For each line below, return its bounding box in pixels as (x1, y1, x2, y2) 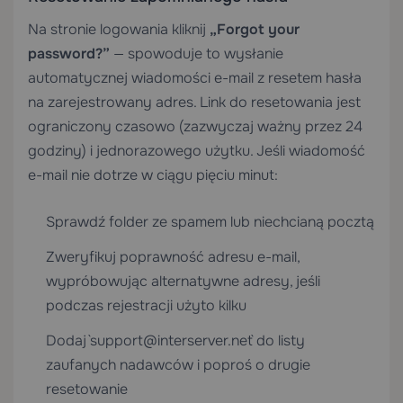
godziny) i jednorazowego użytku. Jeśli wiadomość (28, 141, 365, 160)
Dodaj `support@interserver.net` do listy (46, 331, 305, 350)
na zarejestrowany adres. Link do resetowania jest (28, 93, 361, 112)
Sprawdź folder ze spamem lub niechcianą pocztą (46, 212, 374, 231)
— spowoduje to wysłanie (110, 44, 283, 63)
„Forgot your (210, 20, 300, 39)
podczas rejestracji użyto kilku (46, 296, 246, 315)
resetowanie (46, 380, 128, 399)
